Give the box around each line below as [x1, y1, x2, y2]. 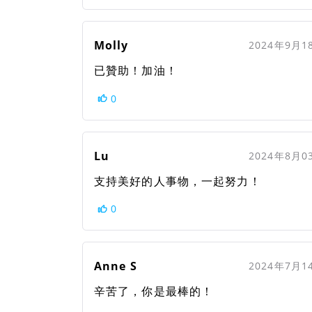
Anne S [94, 258, 137, 274]
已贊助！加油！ [94, 62, 178, 78]
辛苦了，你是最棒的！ [94, 283, 214, 299]
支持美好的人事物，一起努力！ [94, 173, 261, 189]
